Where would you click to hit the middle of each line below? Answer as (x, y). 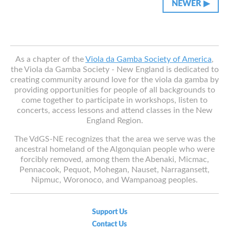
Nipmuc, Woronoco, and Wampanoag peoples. (114, 180)
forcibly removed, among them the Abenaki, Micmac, (114, 159)
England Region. (114, 120)
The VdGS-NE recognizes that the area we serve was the (114, 139)
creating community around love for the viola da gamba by (114, 79)
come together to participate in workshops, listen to (114, 100)
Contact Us (109, 224)
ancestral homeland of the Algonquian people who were (114, 149)
